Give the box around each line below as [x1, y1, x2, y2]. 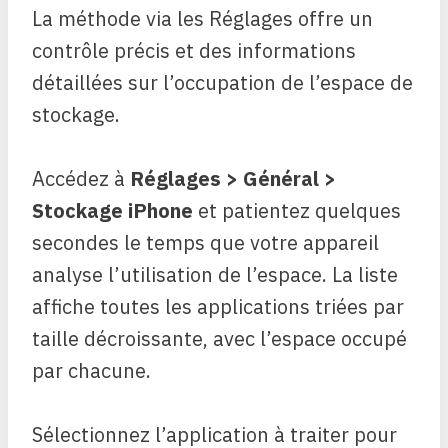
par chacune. [32, 357, 151, 384]
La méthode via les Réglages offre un [32, 5, 373, 32]
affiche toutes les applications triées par [32, 293, 404, 320]
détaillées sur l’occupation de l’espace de [32, 69, 413, 96]
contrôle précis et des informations [32, 37, 356, 64]
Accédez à [32, 165, 130, 192]
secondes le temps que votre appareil [32, 229, 379, 256]
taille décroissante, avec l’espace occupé [32, 325, 407, 352]
